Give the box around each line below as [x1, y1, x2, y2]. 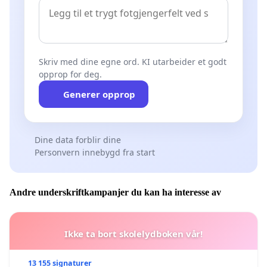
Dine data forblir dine [34, 134, 121, 146]
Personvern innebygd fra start [34, 147, 155, 159]
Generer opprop [63, 88, 135, 101]
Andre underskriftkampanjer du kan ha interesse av [10, 187, 221, 198]
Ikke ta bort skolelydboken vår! [64, 228, 203, 240]
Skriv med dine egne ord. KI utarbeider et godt [39, 56, 226, 68]
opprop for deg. [39, 69, 102, 80]
